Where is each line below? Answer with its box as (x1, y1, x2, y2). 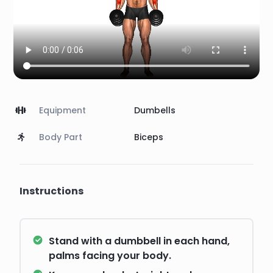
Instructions (19, 184, 83, 199)
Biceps (134, 131, 163, 144)
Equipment (39, 104, 86, 117)
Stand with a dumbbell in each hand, (49, 234, 230, 249)
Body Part (39, 131, 82, 144)
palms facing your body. (49, 249, 171, 263)
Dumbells (134, 104, 175, 117)
